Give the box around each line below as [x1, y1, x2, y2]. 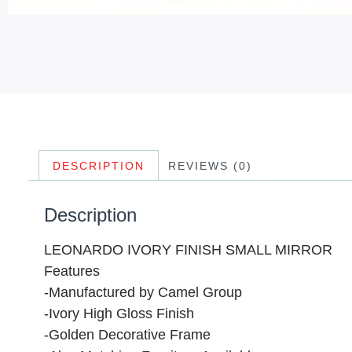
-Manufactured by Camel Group [44, 284, 242, 300]
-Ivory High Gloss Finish [44, 305, 194, 321]
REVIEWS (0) [168, 159, 253, 172]
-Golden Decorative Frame [44, 326, 211, 343]
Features [44, 262, 100, 279]
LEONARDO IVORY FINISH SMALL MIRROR [44, 241, 332, 258]
